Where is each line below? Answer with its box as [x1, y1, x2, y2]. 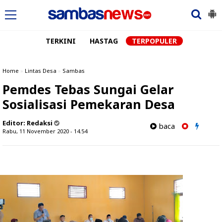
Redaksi [27, 118, 53, 127]
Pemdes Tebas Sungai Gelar [2, 81, 173, 98]
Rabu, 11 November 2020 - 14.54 [2, 127, 87, 135]
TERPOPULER [131, 36, 177, 46]
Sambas [62, 67, 85, 74]
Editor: [2, 118, 27, 127]
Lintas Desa [25, 67, 56, 74]
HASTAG [89, 36, 118, 46]
